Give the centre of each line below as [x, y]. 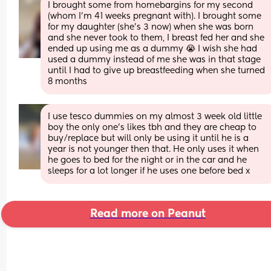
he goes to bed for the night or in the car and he [148, 160]
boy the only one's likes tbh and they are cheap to [152, 127]
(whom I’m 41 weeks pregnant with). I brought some [155, 16]
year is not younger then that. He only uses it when [154, 149]
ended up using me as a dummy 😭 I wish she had [153, 49]
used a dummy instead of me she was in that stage [155, 60]
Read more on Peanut [148, 214]
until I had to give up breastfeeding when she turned [157, 70]
